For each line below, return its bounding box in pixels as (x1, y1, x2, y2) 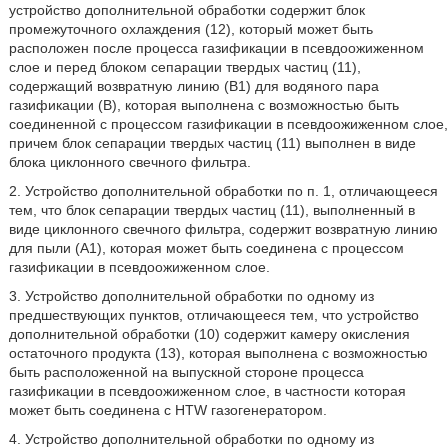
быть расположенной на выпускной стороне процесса (8, 364, 364, 380)
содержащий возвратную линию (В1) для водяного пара (8, 78, 379, 94)
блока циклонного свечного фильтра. (8, 154, 251, 170)
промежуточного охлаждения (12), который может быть (8, 21, 373, 37)
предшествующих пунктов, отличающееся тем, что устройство (8, 307, 419, 323)
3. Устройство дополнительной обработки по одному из (8, 288, 374, 304)
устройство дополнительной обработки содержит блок (8, 2, 365, 18)
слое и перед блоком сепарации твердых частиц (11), (8, 59, 361, 75)
